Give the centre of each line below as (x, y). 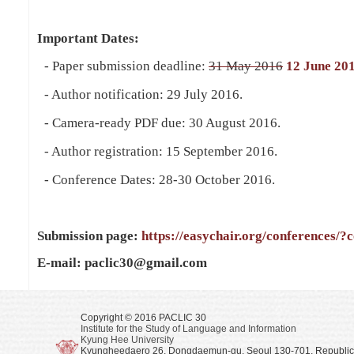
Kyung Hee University (127, 340)
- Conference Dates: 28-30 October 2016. (156, 180)
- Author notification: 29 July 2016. (140, 94)
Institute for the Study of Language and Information (188, 329)
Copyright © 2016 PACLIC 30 (143, 318)
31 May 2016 (246, 66)
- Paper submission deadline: (123, 66)
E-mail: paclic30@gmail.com (122, 263)
